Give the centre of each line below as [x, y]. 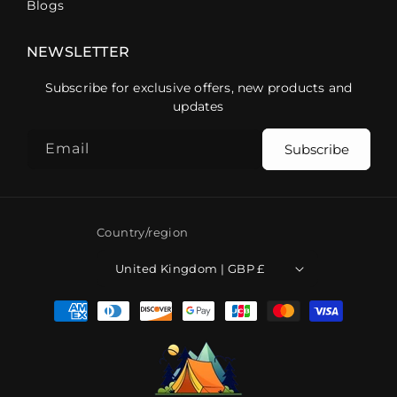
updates [198, 106]
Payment [78, 301]
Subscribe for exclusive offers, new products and [198, 88]
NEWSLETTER [78, 52]
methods [78, 323]
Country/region [143, 232]
